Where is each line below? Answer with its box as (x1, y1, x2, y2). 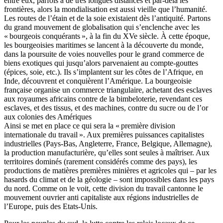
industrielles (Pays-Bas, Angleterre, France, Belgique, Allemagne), (4, 139, 212, 148)
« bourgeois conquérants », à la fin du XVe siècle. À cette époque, (4, 32, 210, 41)
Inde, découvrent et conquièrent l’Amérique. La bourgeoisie (4, 77, 192, 86)
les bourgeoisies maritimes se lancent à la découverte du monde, (4, 41, 204, 50)
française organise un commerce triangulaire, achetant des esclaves (4, 86, 212, 95)
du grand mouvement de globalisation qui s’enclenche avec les (4, 23, 200, 32)
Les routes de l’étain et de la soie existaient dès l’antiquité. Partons (4, 14, 211, 23)
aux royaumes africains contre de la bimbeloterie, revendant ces (4, 95, 202, 104)
